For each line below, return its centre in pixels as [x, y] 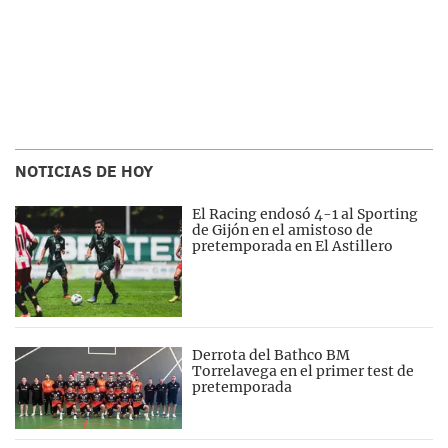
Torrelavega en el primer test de [303, 371]
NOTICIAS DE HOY [84, 170]
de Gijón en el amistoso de [283, 229]
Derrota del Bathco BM [271, 355]
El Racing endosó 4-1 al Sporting [305, 213]
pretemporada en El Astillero [293, 245]
